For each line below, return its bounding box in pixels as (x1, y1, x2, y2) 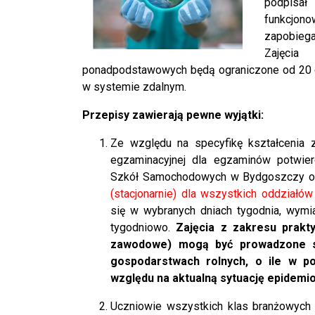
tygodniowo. (110, 220, 176, 234)
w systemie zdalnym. (82, 79, 186, 94)
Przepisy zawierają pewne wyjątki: (82, 108, 264, 122)
